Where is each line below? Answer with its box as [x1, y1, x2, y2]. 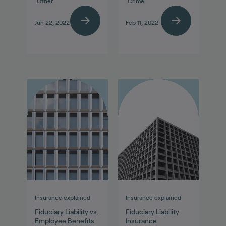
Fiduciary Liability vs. [34, 208, 98, 216]
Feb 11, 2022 [126, 19, 158, 26]
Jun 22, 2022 [34, 19, 70, 26]
